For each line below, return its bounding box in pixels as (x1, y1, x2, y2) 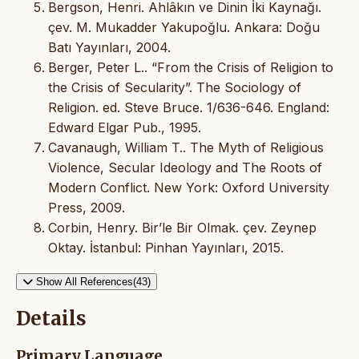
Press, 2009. (48, 199, 125, 216)
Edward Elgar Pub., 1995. (48, 119, 201, 135)
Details (16, 306, 87, 332)
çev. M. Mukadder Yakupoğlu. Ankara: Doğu (48, 18, 320, 35)
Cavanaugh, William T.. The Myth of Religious (48, 139, 324, 155)
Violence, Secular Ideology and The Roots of (48, 159, 322, 175)
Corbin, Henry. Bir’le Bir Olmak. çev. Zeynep (48, 219, 317, 236)
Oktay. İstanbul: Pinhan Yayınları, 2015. (48, 239, 284, 256)
